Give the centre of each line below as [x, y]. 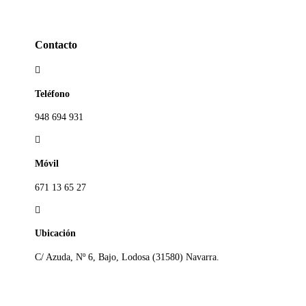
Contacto [56, 44]
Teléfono [53, 94]
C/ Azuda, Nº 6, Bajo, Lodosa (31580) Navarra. [127, 257]
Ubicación [56, 234]
